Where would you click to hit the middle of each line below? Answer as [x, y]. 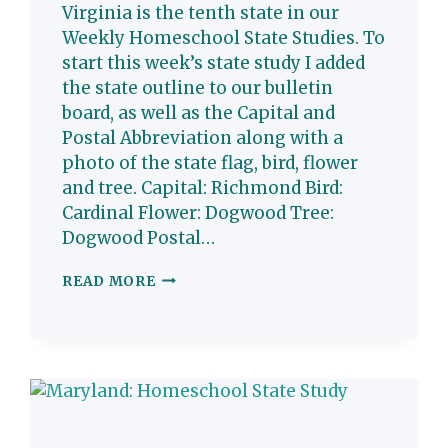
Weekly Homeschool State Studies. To [224, 37]
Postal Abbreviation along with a [203, 137]
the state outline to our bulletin [198, 87]
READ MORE [109, 281]
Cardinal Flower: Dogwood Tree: [198, 212]
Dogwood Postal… [139, 237]
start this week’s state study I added [214, 62]
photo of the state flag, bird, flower [210, 162]
